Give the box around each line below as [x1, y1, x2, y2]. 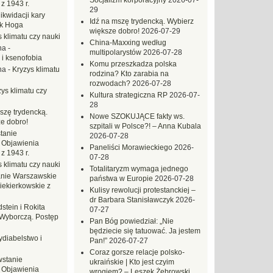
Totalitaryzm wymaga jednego [90, 165, 188, 173]
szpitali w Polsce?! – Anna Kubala [90, 122, 201, 130]
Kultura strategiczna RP [90, 91, 168, 99]
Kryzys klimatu [12, 65, 60, 74]
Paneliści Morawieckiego [90, 143, 172, 152]
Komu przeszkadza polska [90, 60, 177, 68]
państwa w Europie [90, 174, 153, 183]
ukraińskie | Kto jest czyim [90, 258, 174, 266]
